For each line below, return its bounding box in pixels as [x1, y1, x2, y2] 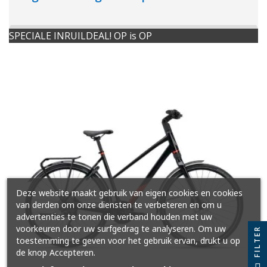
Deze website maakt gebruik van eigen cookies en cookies [15, 187, 243, 198]
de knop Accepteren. [15, 247, 95, 258]
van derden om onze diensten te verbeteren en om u [15, 199, 222, 210]
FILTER [252, 225, 262, 257]
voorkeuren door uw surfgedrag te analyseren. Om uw [15, 223, 226, 234]
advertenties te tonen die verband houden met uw [15, 211, 212, 222]
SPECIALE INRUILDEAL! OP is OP [9, 29, 152, 43]
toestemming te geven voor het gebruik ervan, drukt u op [15, 235, 240, 246]
